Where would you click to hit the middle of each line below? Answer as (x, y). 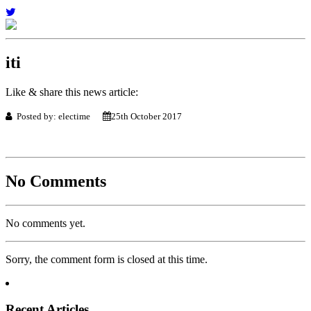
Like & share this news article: (72, 92)
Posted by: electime (58, 116)
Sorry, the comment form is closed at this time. (107, 259)
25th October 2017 (146, 116)
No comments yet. (45, 223)
